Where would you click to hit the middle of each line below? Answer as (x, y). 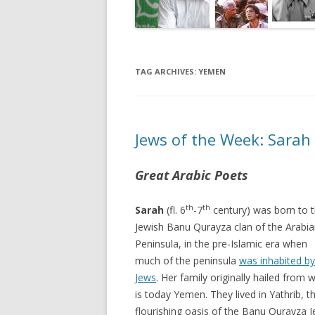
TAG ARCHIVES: (167, 71)
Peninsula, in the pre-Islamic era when (221, 244)
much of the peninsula (187, 261)
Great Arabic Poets (192, 175)
